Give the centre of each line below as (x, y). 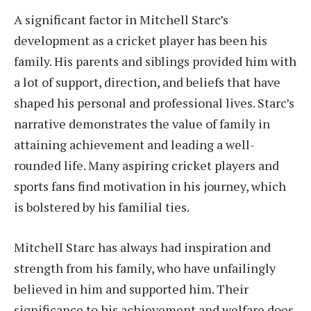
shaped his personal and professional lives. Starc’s (154, 103)
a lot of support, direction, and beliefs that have (147, 82)
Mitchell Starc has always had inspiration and (142, 247)
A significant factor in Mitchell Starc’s (121, 20)
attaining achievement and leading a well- (134, 145)
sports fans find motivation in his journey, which (150, 186)
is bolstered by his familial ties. (102, 207)
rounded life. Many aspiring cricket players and (146, 166)
